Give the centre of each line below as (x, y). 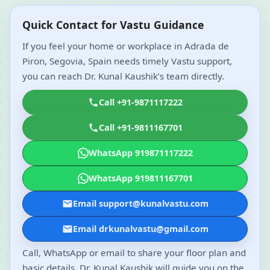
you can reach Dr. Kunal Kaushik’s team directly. (123, 76)
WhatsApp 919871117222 (140, 153)
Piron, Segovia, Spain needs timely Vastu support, (127, 61)
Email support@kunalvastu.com (140, 204)
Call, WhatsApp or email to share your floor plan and (134, 253)
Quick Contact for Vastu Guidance (113, 25)
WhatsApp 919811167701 (140, 178)
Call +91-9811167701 (140, 128)
